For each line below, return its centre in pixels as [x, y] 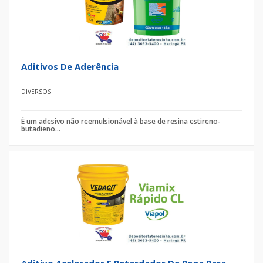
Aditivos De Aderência [70, 66]
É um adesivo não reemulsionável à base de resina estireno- [121, 121]
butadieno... [41, 129]
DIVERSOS [36, 92]
